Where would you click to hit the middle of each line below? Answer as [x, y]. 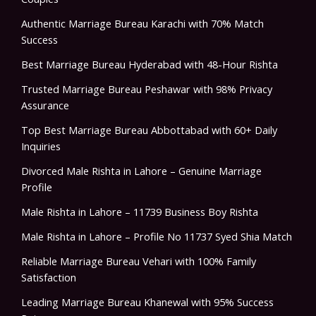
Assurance [45, 105]
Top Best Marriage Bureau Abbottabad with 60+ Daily [149, 130]
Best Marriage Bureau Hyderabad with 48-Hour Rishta [150, 65]
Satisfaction [49, 278]
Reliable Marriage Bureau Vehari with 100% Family [139, 261]
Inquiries [41, 146]
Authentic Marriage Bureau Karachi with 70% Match [142, 24]
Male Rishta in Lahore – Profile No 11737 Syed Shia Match [157, 237]
